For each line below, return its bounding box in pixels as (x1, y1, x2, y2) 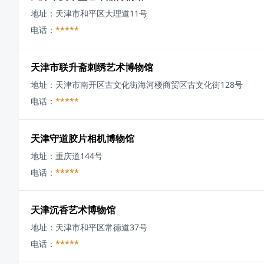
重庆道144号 (55, 150, 103, 161)
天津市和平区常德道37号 (55, 222, 147, 233)
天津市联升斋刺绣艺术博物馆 (31, 61, 153, 74)
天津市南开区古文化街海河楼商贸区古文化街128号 (55, 79, 243, 90)
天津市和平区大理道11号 (55, 8, 147, 19)
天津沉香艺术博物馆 (31, 203, 115, 216)
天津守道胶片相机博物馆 (31, 132, 134, 145)
